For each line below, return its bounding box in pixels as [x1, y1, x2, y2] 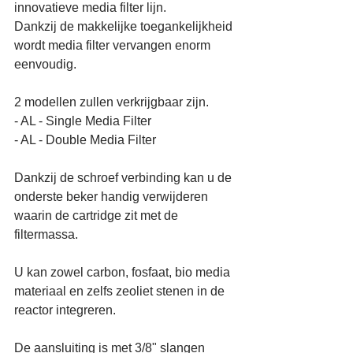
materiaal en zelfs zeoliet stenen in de [14, 284, 228, 298]
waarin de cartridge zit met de [14, 209, 181, 222]
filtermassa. [14, 228, 81, 241]
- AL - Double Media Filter [14, 133, 156, 147]
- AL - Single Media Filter [14, 114, 151, 128]
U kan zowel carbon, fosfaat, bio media [14, 266, 233, 279]
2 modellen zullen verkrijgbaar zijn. [14, 95, 212, 109]
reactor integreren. [14, 303, 116, 317]
